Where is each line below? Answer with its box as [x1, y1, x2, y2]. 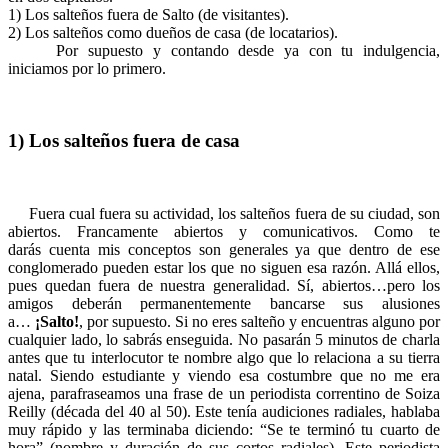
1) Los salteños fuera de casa [8, 130, 240, 152]
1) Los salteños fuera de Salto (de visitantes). [8, 5, 289, 23]
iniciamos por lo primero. [8, 59, 166, 77]
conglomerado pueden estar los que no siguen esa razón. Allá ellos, [8, 259, 440, 277]
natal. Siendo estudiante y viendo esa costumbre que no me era [8, 367, 440, 385]
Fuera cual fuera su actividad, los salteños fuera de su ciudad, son [8, 205, 440, 223]
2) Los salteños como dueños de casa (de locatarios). [8, 23, 338, 41]
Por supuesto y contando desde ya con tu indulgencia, [8, 41, 440, 59]
